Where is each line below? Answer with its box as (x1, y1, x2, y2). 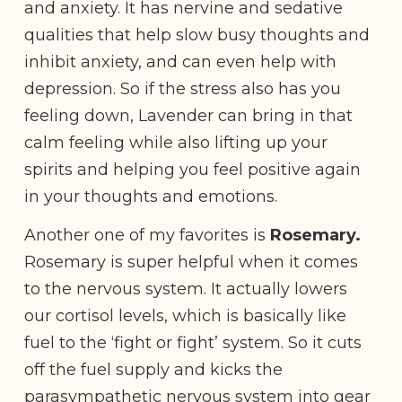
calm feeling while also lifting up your (24, 132, 328, 153)
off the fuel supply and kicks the (24, 360, 283, 380)
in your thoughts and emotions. (24, 186, 277, 206)
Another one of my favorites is (24, 225, 270, 246)
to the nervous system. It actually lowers (24, 279, 347, 300)
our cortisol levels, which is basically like (24, 306, 346, 327)
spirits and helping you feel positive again (24, 159, 361, 179)
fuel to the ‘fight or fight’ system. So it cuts (24, 333, 362, 354)
